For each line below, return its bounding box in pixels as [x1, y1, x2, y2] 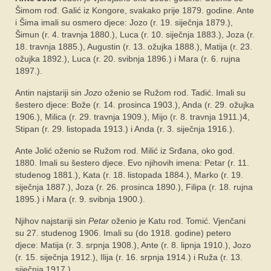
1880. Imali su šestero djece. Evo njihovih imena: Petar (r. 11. [15, 157, 249, 168]
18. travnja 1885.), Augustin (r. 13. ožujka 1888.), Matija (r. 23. [15, 41, 252, 51]
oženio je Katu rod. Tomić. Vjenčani [111, 215, 246, 226]
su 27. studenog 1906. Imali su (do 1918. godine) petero [15, 227, 231, 238]
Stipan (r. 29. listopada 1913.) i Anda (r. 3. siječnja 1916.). [15, 123, 235, 134]
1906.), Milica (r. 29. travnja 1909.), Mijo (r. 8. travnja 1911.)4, [15, 111, 250, 122]
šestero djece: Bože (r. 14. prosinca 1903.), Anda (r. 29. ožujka [15, 99, 254, 109]
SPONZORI [30, 3, 80, 15]
